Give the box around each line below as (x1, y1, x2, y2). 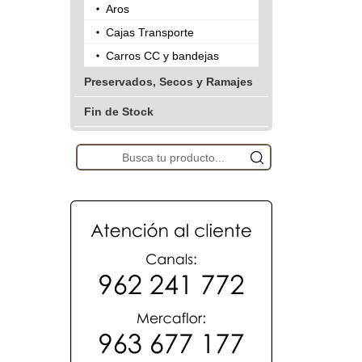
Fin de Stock (84, 105, 154, 119)
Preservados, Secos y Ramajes (84, 75, 253, 89)
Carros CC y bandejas (106, 49, 219, 63)
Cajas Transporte (106, 26, 194, 40)
